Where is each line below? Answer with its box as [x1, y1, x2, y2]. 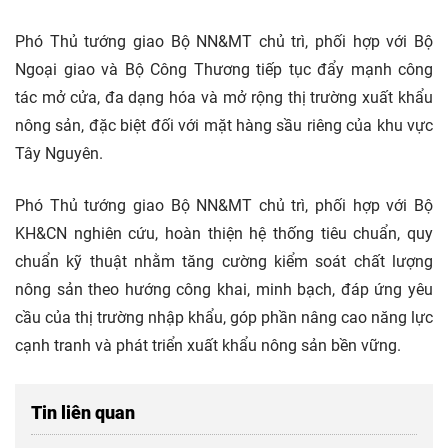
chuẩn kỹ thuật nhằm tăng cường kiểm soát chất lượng [15, 251, 433, 271]
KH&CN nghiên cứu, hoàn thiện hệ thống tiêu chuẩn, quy [15, 223, 433, 243]
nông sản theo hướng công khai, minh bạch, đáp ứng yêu [15, 279, 433, 299]
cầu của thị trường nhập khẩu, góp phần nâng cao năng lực [15, 307, 433, 327]
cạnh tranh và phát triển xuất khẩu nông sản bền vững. [15, 335, 401, 355]
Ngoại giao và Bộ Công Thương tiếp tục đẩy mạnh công [15, 59, 433, 79]
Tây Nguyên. [15, 143, 103, 163]
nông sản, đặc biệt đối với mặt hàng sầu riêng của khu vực [15, 115, 433, 135]
